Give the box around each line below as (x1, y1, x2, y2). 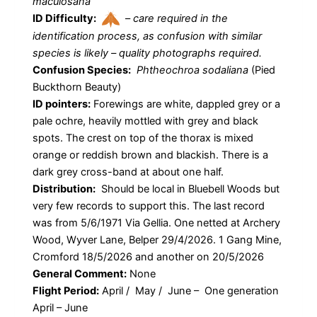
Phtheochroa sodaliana (137, 64, 248, 77)
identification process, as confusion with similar (33, 30, 262, 43)
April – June (33, 301, 88, 315)
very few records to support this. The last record (33, 200, 265, 213)
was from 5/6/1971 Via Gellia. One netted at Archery (33, 217, 280, 230)
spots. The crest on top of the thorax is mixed (33, 132, 253, 145)
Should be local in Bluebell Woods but (96, 183, 279, 196)
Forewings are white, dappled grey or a (91, 98, 280, 111)
